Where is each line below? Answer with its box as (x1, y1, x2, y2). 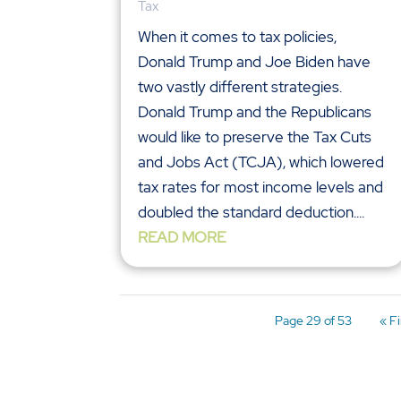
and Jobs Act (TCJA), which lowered (138, 152, 385, 173)
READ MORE (138, 227, 226, 248)
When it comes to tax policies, (138, 27, 337, 47)
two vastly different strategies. (138, 77, 343, 98)
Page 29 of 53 (274, 312, 352, 329)
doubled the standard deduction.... (138, 202, 365, 223)
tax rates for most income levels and (138, 177, 384, 198)
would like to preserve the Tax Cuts (138, 127, 372, 148)
